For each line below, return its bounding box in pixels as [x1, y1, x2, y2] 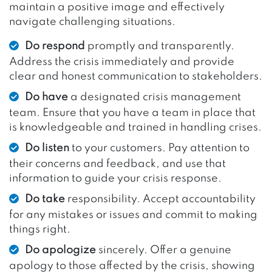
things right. [9, 223, 70, 235]
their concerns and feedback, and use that [9, 158, 226, 169]
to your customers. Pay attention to [69, 142, 250, 154]
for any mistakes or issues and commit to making [9, 209, 257, 220]
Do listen [25, 142, 69, 154]
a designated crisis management [68, 91, 241, 103]
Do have [25, 91, 68, 103]
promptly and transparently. [85, 40, 234, 52]
